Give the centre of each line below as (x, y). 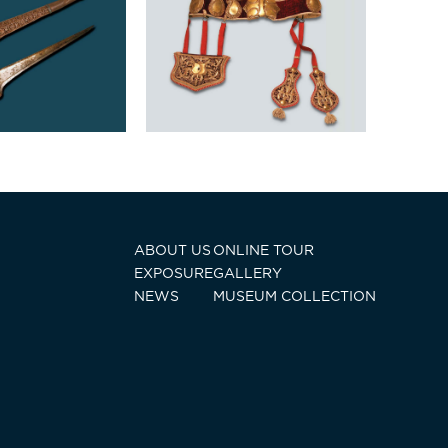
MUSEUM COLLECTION (294, 297)
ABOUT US (172, 251)
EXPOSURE (173, 274)
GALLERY (247, 274)
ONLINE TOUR (263, 251)
